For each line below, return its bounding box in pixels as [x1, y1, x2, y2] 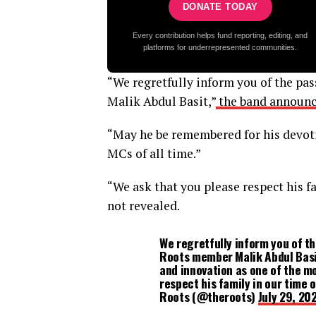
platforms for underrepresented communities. [143, 43, 297, 52]
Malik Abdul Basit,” [107, 93, 216, 110]
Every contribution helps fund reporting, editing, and [133, 31, 308, 40]
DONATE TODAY [182, 1, 258, 13]
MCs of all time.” [107, 145, 201, 162]
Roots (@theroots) [159, 287, 258, 306]
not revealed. [107, 197, 180, 214]
